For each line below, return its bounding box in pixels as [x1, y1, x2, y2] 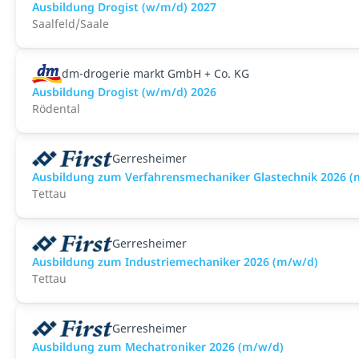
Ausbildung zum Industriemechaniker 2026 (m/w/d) [32, 254, 318, 269]
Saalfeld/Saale [32, 16, 109, 31]
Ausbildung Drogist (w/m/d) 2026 [32, 84, 216, 99]
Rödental [32, 101, 80, 116]
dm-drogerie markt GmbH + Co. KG [61, 66, 249, 81]
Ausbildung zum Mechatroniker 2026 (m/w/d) [32, 339, 284, 354]
